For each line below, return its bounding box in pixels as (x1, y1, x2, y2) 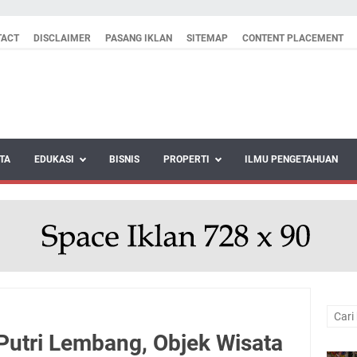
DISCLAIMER (33, 33, 91, 44)
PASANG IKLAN (105, 33, 172, 44)
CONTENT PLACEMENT (242, 33, 343, 44)
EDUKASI (34, 154, 74, 165)
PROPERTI (163, 154, 210, 165)
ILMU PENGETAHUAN (245, 154, 338, 165)
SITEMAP (186, 33, 228, 44)
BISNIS (109, 154, 139, 165)
